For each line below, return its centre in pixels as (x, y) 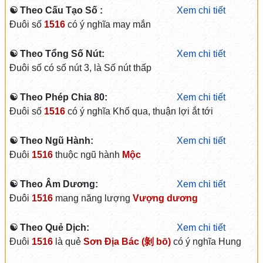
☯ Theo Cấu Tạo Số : (56, 10)
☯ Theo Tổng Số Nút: (57, 54)
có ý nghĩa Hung (206, 242)
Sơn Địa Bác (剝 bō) (127, 242)
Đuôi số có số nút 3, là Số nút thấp (80, 68)
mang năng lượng (92, 198)
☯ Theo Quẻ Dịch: (49, 227)
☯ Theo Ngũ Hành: (51, 141)
